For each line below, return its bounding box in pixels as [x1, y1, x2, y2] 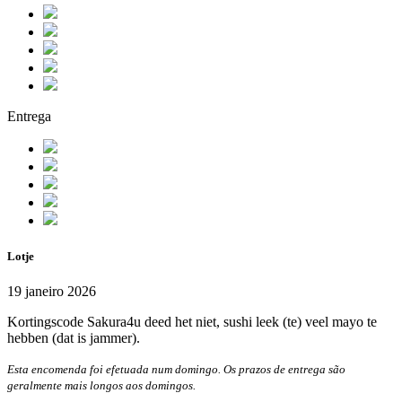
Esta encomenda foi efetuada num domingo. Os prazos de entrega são [7, 362, 345, 376]
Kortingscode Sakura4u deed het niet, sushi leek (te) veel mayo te [7, 313, 377, 329]
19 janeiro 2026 [7, 283, 96, 299]
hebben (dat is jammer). [7, 329, 140, 345]
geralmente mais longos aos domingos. [7, 378, 196, 392]
